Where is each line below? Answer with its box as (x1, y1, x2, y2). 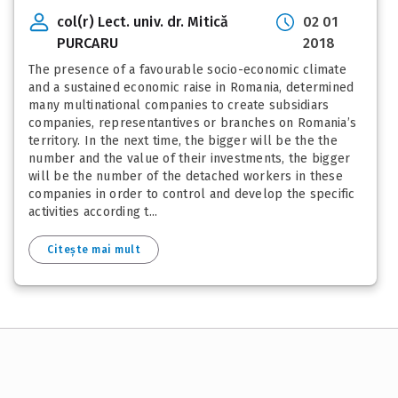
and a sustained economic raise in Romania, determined (28, 79, 354, 95)
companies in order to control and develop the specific (28, 186, 355, 202)
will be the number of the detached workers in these (28, 168, 343, 184)
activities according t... (28, 203, 158, 219)
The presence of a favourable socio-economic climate (28, 61, 346, 77)
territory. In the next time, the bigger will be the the (28, 132, 338, 148)
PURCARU (57, 34, 118, 52)
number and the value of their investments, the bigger (28, 150, 351, 166)
